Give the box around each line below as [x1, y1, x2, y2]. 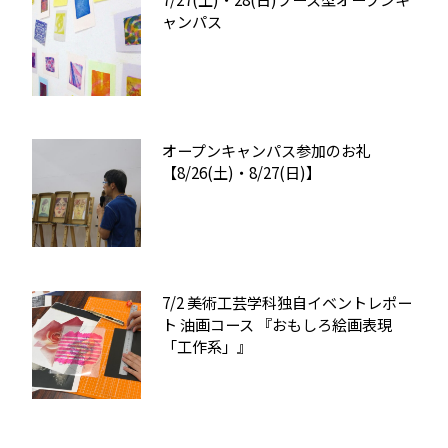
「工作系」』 [162, 334, 253, 357]
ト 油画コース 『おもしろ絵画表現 [162, 312, 393, 335]
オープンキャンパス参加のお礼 [162, 139, 372, 162]
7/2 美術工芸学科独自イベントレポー [162, 290, 413, 313]
